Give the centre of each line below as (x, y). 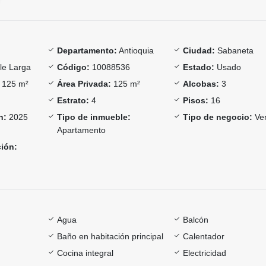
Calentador (204, 236)
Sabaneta (235, 50)
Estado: (199, 67)
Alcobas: (201, 83)
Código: (73, 67)
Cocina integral (85, 253)
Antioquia (135, 50)
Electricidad (205, 253)
